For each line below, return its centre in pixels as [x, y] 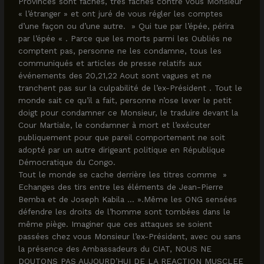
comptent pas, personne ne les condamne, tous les [120, 50]
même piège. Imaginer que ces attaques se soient [115, 224]
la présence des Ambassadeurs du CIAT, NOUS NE [115, 248]
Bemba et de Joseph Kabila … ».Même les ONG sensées [128, 199]
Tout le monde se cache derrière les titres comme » [123, 174]
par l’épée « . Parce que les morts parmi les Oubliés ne [126, 38]
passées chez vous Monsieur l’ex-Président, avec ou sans [130, 236]
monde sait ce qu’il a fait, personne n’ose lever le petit [125, 100]
